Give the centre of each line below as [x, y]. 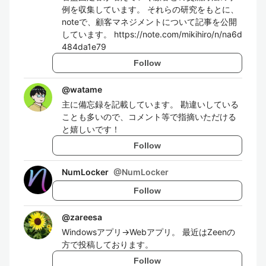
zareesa [86, 217]
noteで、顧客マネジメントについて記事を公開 [149, 22]
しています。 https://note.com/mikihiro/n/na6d [152, 34]
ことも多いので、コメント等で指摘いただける [149, 117]
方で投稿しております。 [107, 244]
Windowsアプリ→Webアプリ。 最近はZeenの [148, 232]
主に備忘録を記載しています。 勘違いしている [150, 104]
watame [86, 89]
